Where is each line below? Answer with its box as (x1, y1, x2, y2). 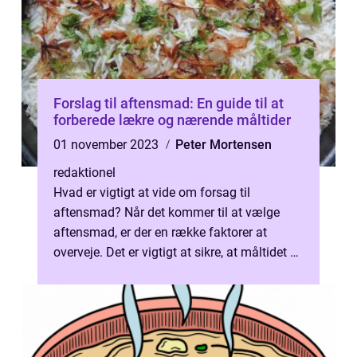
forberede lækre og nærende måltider (53, 112, 291, 128)
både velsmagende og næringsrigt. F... (53, 265, 266, 280)
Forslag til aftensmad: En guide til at (53, 95, 284, 112)
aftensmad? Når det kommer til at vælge (53, 205, 280, 220)
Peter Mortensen (175, 137, 272, 152)
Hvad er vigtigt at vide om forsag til (53, 185, 250, 200)
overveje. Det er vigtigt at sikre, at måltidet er (53, 245, 300, 260)
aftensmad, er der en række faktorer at (53, 225, 267, 240)
